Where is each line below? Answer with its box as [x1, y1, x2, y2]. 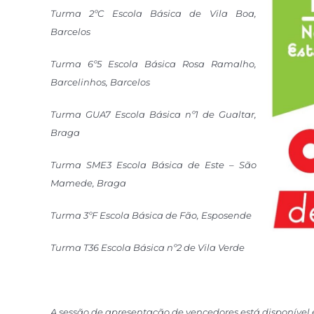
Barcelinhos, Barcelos [50, 76, 152, 88]
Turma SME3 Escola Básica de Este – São [50, 159, 257, 171]
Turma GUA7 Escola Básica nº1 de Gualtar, [50, 109, 257, 121]
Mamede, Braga [50, 177, 128, 189]
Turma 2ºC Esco [50, 8, 133, 20]
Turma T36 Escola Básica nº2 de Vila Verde [50, 242, 247, 254]
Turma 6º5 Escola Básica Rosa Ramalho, [50, 58, 257, 70]
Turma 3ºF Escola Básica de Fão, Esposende [50, 210, 254, 221]
